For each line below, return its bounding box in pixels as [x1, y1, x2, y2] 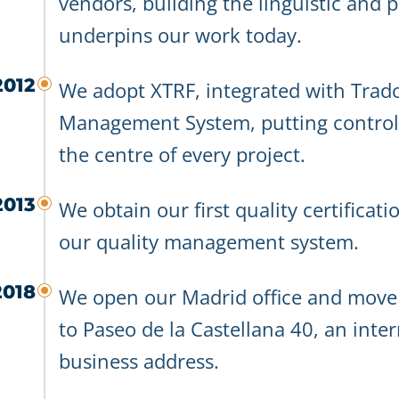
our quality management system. [59, 228, 359, 255]
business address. [59, 347, 219, 374]
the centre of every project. [59, 141, 305, 167]
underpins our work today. [59, 21, 302, 48]
